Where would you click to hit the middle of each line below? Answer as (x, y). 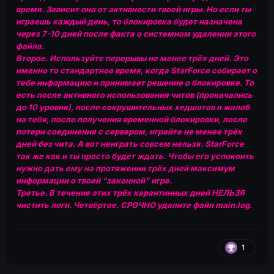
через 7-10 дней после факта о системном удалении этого (136, 34)
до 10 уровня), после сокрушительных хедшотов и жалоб (133, 107)
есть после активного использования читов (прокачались (134, 95)
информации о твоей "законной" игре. (94, 181)
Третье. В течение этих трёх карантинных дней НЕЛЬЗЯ (130, 193)
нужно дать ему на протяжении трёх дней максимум (125, 168)
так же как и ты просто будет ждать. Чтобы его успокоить (135, 156)
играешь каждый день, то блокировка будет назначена (129, 22)
